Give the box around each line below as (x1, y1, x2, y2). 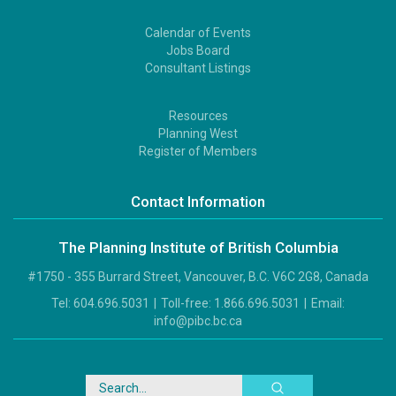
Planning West (158, 126, 238, 141)
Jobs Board (166, 43, 230, 58)
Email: (308, 296, 345, 311)
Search (85, 377, 127, 392)
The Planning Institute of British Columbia (57, 239, 339, 257)
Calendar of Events (145, 26, 251, 41)
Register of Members (139, 143, 257, 158)
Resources (168, 108, 228, 123)
